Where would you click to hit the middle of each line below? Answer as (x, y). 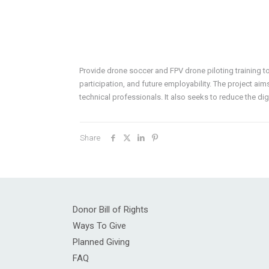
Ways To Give (99, 226)
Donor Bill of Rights (110, 210)
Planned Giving (101, 242)
